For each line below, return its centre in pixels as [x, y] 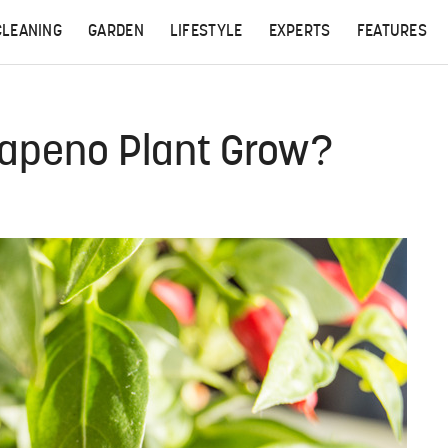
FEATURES [392, 32]
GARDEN [116, 32]
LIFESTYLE [206, 32]
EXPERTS [299, 32]
